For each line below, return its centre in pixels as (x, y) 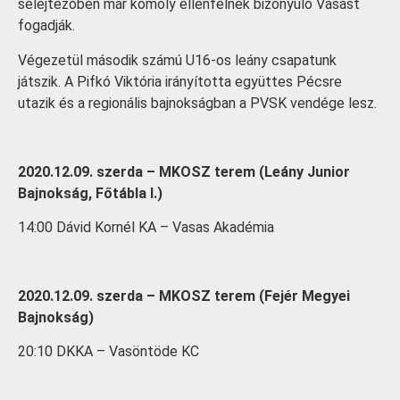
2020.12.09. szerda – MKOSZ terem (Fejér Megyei (184, 296)
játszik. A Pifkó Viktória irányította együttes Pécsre (180, 81)
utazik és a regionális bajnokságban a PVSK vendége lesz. (197, 103)
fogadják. (46, 26)
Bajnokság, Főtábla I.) (90, 193)
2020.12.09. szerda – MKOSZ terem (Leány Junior (184, 171)
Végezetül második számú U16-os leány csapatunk (177, 60)
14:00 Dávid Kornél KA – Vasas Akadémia (146, 227)
